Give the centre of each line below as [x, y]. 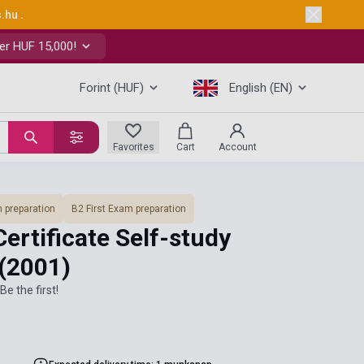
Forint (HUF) [112, 88]
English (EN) [261, 88]
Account [237, 147]
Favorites [133, 147]
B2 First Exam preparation [129, 209]
